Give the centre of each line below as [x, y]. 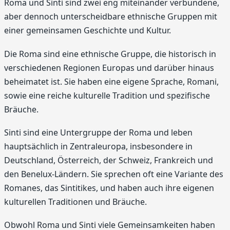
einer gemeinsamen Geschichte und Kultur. [88, 31]
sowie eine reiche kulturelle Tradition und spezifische [107, 95]
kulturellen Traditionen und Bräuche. [75, 202]
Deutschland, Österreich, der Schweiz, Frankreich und [109, 160]
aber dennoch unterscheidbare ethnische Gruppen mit [111, 17]
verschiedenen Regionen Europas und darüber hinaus [109, 68]
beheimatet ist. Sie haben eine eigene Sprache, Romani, [111, 81]
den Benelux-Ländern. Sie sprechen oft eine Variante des [114, 174]
